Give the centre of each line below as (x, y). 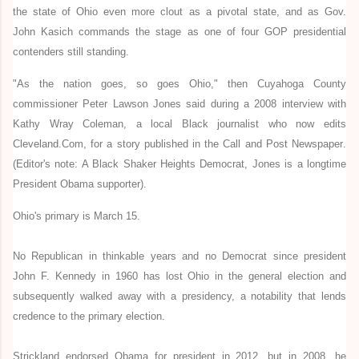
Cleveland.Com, (50, 143)
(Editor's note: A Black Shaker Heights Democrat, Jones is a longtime (179, 163)
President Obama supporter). (80, 184)
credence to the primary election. (89, 316)
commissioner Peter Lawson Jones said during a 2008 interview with (179, 103)
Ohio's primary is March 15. (77, 216)
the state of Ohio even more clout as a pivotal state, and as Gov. (179, 11)
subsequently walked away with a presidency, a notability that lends (179, 296)
